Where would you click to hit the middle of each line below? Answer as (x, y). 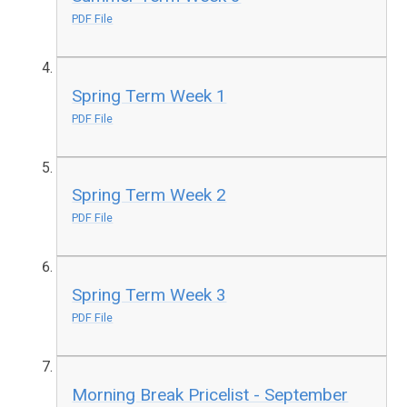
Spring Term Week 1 (149, 95)
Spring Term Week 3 (149, 294)
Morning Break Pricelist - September (210, 394)
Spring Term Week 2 (149, 195)
